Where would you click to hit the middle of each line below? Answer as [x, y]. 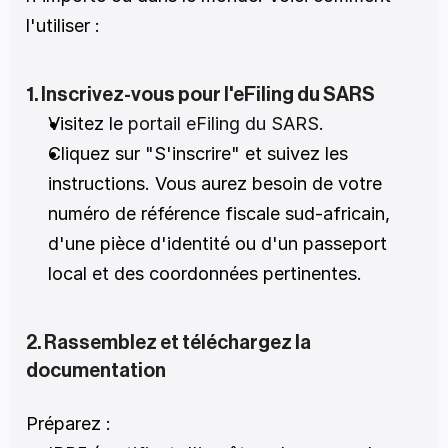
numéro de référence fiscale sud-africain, [219, 213]
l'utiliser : [63, 25]
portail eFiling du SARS [221, 123]
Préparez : [68, 423]
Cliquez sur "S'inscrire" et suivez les [198, 153]
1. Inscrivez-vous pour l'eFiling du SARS [200, 95]
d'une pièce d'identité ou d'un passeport [217, 243]
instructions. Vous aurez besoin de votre [215, 183]
